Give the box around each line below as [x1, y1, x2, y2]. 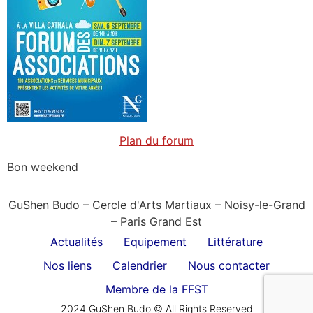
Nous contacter [188, 259, 270, 273]
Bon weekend [7, 159, 78, 174]
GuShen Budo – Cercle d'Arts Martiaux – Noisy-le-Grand [8, 198, 305, 212]
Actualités [50, 235, 103, 249]
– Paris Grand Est [111, 214, 202, 229]
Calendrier [112, 259, 167, 273]
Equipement [124, 235, 187, 249]
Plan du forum [119, 133, 194, 147]
